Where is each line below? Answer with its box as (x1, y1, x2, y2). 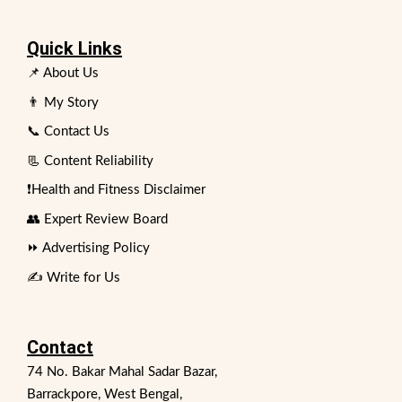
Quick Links (27, 38, 122, 59)
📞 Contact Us (27, 125, 109, 138)
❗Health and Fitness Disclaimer (27, 183, 205, 197)
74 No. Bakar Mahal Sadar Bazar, (27, 364, 217, 379)
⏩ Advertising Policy (27, 241, 150, 255)
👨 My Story (27, 95, 99, 109)
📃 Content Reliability (27, 153, 153, 168)
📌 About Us (27, 66, 99, 80)
